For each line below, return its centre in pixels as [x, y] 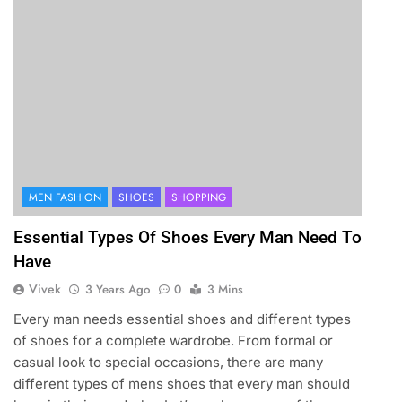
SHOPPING [198, 198]
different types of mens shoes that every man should [181, 384]
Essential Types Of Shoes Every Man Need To [187, 238]
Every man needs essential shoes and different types [182, 319]
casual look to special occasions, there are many [168, 363]
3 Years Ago [117, 290]
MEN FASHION [65, 198]
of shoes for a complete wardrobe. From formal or [173, 341]
